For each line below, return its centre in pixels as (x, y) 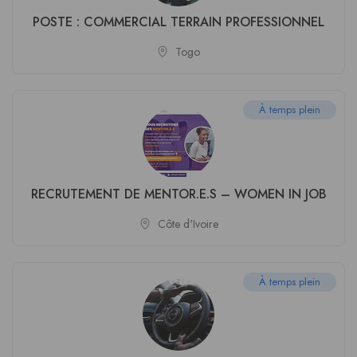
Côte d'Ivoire (188, 224)
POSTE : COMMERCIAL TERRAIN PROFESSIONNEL (178, 22)
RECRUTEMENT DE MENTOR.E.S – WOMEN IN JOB (178, 194)
